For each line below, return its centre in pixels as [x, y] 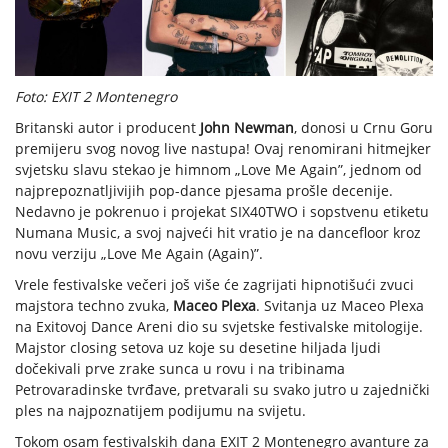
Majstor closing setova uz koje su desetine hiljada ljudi [198, 347]
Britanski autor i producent [107, 127]
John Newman [247, 127]
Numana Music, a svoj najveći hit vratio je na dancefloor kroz [218, 232]
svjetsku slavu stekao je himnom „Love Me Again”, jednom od [218, 169]
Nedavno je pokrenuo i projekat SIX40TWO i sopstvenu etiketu [222, 211]
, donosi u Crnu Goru [363, 127]
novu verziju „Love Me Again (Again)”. [141, 253]
